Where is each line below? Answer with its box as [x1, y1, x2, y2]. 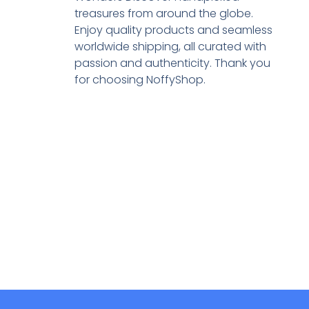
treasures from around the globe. [74, 6, 253, 22]
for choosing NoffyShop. [74, 72, 206, 88]
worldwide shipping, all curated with [74, 39, 266, 55]
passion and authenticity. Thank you [74, 55, 270, 72]
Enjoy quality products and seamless [74, 22, 272, 39]
